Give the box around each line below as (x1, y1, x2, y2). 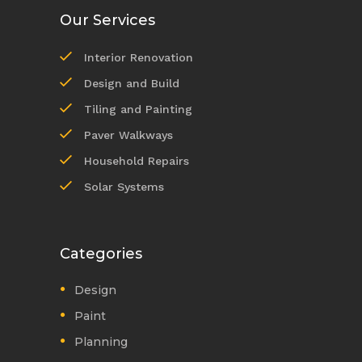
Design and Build (84, 76, 179, 90)
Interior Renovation (84, 50, 193, 64)
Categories (60, 244, 142, 263)
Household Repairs (84, 154, 189, 167)
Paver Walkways (84, 128, 173, 141)
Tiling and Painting (84, 102, 192, 116)
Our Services (60, 11, 155, 29)
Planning (74, 334, 128, 349)
